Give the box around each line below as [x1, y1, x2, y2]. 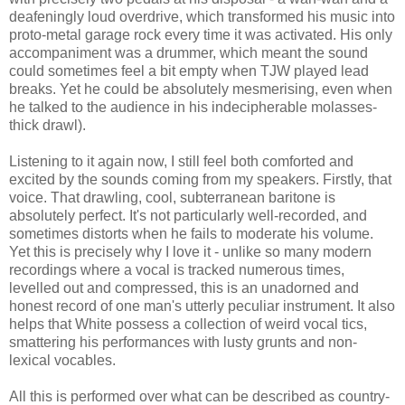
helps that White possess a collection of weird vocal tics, [9, 316, 367, 332]
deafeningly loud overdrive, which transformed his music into [9, 8, 395, 24]
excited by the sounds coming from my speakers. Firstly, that [9, 171, 391, 187]
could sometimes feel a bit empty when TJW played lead [9, 62, 369, 79]
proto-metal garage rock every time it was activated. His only [9, 26, 392, 42]
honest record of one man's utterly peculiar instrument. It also [9, 297, 395, 314]
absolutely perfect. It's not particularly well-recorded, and [9, 207, 367, 223]
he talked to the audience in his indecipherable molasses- [9, 99, 377, 115]
